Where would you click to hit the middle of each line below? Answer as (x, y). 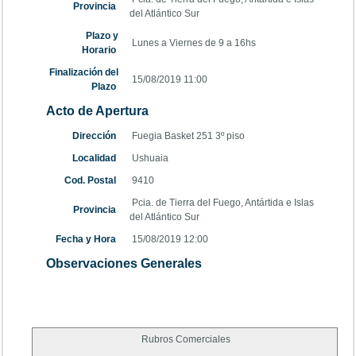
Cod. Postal (89, 180)
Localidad (93, 158)
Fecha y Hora (85, 239)
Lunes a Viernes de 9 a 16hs (195, 43)
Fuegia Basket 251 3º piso (190, 136)
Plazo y (100, 36)
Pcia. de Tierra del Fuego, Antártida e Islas (222, 203)
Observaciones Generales (122, 263)
